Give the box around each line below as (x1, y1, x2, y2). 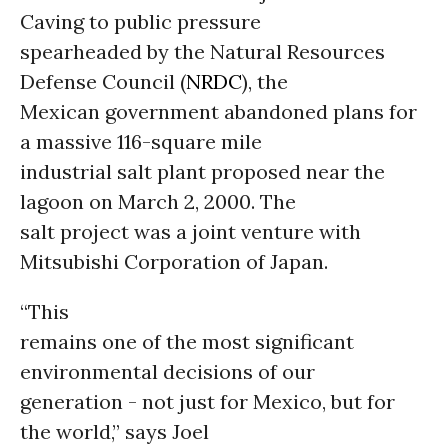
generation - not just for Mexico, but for (20, 389, 395, 414)
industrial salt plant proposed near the (20, 159, 385, 184)
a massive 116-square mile (20, 129, 262, 154)
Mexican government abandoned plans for (20, 99, 417, 124)
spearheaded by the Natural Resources (20, 39, 385, 64)
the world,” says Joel (20, 419, 209, 444)
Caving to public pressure (20, 9, 261, 34)
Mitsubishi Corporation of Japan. (20, 249, 328, 274)
